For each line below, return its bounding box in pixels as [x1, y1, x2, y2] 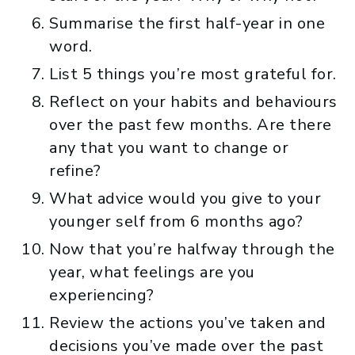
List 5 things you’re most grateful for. [49, 63, 337, 85]
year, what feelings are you [49, 261, 255, 283]
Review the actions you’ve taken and [49, 311, 326, 334]
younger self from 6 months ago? [49, 210, 303, 232]
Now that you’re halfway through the [49, 238, 335, 260]
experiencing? [49, 284, 155, 306]
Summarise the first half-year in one [49, 12, 325, 34]
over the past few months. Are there [49, 113, 332, 136]
